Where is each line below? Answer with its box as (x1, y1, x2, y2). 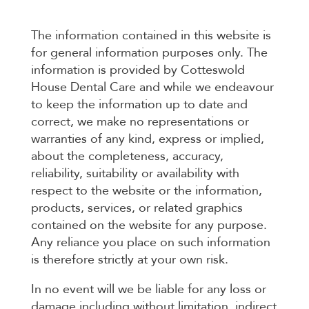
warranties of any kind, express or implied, (30, 130, 264, 148)
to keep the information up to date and (30, 96, 248, 114)
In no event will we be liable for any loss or (30, 281, 266, 299)
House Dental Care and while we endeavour (30, 79, 274, 97)
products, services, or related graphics (30, 199, 243, 217)
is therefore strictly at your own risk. (30, 251, 228, 269)
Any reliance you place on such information (30, 234, 270, 252)
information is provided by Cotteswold (30, 61, 245, 79)
